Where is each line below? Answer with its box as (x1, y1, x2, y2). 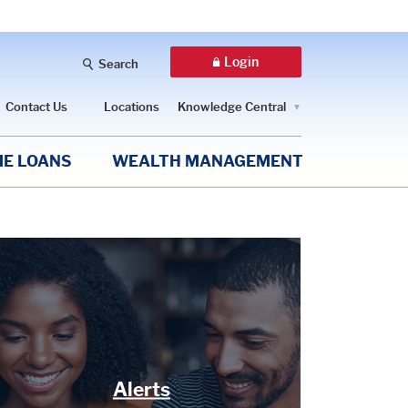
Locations (104, 98, 160, 114)
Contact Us (5, 98, 68, 114)
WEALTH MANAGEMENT (112, 151, 303, 170)
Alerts (112, 377, 170, 402)
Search (98, 56, 138, 72)
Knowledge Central (178, 98, 287, 114)
